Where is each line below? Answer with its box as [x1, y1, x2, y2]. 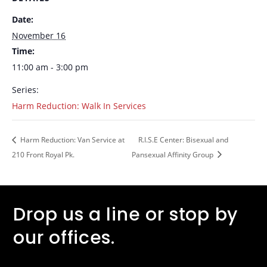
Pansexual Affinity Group [132, 149, 216, 160]
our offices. [13, 225, 115, 250]
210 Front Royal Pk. [12, 149, 74, 160]
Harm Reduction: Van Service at [18, 135, 125, 145]
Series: [12, 84, 39, 95]
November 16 [12, 30, 66, 41]
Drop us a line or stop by [13, 201, 238, 227]
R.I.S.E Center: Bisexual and [138, 135, 229, 145]
